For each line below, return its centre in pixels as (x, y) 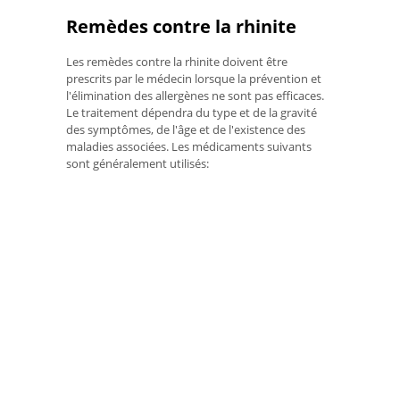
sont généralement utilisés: (137, 163)
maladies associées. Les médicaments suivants (189, 146)
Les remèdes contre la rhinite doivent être (177, 61)
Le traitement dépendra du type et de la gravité (192, 112)
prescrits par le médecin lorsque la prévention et (194, 78)
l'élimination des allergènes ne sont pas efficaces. (195, 95)
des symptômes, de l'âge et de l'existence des (186, 129)
